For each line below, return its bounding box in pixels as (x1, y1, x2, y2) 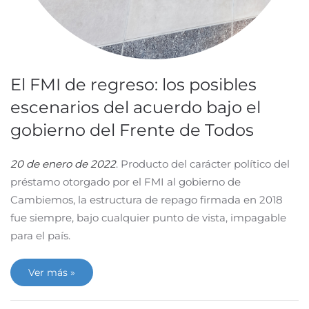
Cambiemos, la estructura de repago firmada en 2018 (10, 193, 283, 206)
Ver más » (28, 266, 75, 279)
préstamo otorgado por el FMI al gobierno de (10, 175, 241, 188)
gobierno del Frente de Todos (10, 120, 254, 140)
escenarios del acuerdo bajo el (10, 97, 261, 117)
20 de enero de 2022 (10, 157, 116, 170)
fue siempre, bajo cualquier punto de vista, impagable (10, 211, 286, 224)
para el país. (10, 229, 70, 242)
